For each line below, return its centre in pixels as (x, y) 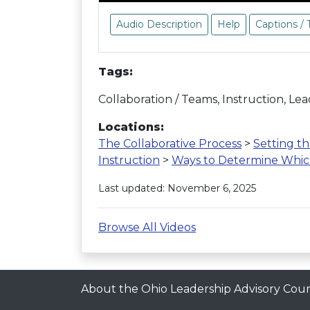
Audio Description (159, 24)
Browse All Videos (147, 227)
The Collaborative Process (170, 143)
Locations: (131, 127)
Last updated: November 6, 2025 (177, 188)
